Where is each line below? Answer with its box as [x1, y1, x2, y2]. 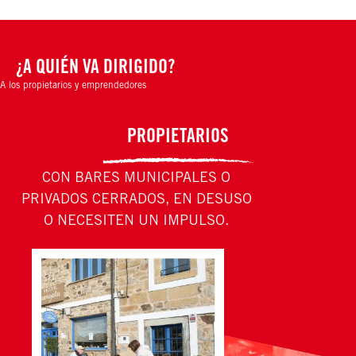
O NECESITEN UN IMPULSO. [44, 215, 229, 230]
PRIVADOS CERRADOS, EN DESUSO [21, 193, 252, 208]
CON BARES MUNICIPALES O [42, 172, 230, 187]
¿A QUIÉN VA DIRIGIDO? [16, 59, 175, 79]
